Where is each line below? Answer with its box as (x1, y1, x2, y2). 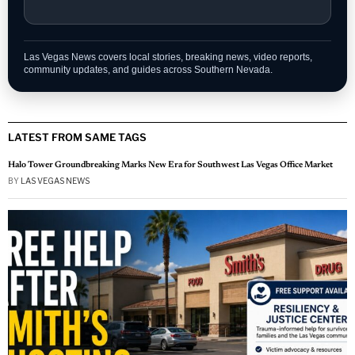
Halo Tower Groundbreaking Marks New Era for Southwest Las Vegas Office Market (8, 160, 333, 170)
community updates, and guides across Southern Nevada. (24, 63, 273, 75)
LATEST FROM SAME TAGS (8, 130, 147, 143)
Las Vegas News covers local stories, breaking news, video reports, (24, 51, 312, 63)
